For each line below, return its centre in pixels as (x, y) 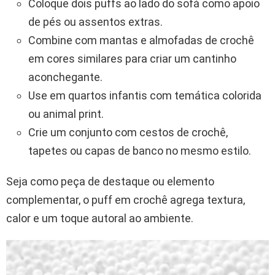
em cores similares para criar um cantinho (132, 58)
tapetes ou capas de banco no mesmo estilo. (140, 150)
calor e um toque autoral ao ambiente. (100, 218)
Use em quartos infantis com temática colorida (145, 95)
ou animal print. (66, 114)
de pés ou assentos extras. (95, 21)
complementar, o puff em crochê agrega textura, (126, 199)
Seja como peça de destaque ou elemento (110, 181)
